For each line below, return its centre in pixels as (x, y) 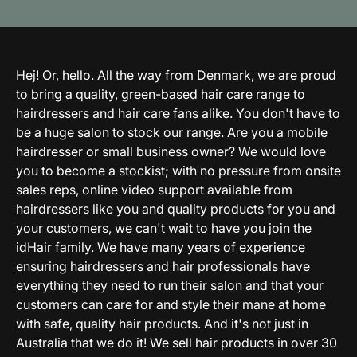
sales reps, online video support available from (154, 189)
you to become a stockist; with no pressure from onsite (178, 170)
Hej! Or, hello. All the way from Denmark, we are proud (176, 75)
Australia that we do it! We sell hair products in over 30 (177, 342)
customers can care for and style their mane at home (171, 304)
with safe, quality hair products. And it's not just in (162, 323)
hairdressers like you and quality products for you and (176, 208)
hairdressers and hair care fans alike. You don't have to (178, 113)
